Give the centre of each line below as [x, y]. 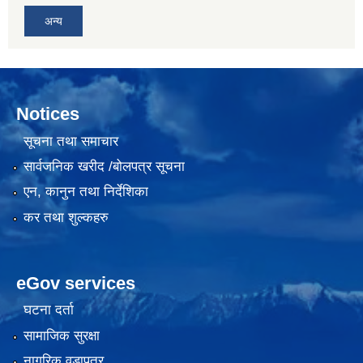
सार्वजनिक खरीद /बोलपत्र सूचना [104, 167]
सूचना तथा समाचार [70, 141]
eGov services [76, 283]
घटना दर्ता [48, 310]
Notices [48, 114]
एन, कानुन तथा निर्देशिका [85, 192]
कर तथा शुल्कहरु [66, 217]
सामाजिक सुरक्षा [61, 335]
